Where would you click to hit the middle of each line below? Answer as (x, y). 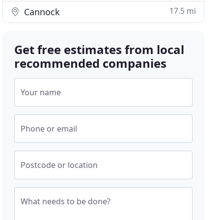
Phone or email (49, 129)
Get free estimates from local (99, 49)
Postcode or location (59, 165)
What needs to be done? (66, 201)
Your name (41, 92)
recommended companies (91, 63)
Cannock (41, 12)
